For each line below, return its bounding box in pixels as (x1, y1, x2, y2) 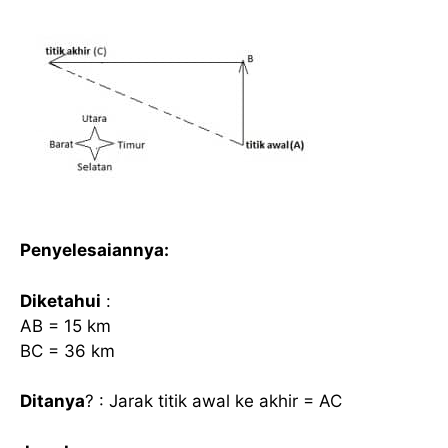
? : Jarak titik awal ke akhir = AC (85, 391, 342, 412)
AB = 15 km (20, 315, 111, 336)
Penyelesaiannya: (20, 240, 169, 261)
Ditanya (20, 391, 85, 412)
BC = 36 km (20, 340, 115, 361)
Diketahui (20, 290, 101, 311)
